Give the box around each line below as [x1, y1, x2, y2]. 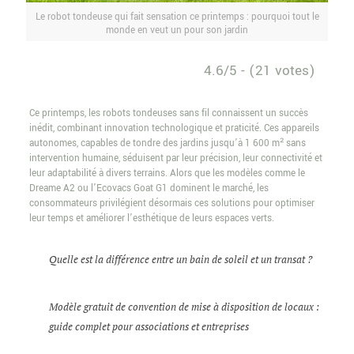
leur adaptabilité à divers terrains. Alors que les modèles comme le [28, 166, 305, 180]
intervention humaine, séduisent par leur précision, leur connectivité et [28, 151, 322, 165]
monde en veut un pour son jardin [106, 23, 248, 37]
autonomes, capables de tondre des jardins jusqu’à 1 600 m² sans [28, 136, 306, 150]
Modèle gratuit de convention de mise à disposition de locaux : [48, 299, 319, 314]
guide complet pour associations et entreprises [48, 318, 249, 333]
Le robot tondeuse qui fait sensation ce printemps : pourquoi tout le [35, 9, 319, 24]
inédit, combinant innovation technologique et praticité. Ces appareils [28, 121, 319, 135]
